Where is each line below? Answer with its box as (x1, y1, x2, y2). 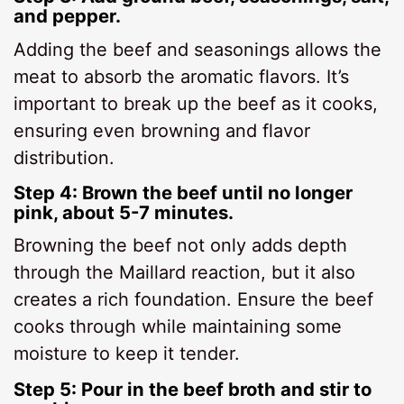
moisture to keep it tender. (14, 343, 241, 365)
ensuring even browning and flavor (14, 119, 311, 142)
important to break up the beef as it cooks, (14, 92, 379, 115)
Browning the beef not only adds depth (14, 234, 348, 257)
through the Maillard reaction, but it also (14, 262, 356, 284)
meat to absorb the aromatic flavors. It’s (14, 65, 350, 87)
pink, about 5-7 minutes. (14, 201, 234, 225)
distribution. (14, 146, 115, 169)
